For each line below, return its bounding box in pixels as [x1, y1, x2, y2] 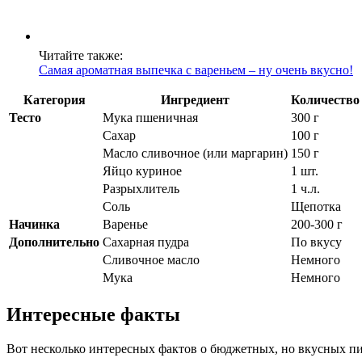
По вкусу [291, 235, 342, 250]
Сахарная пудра [103, 235, 189, 250]
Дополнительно [9, 235, 99, 250]
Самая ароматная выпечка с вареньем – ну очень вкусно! [39, 63, 353, 78]
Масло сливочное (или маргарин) [103, 146, 288, 161]
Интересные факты [6, 303, 180, 325]
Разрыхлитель [103, 182, 179, 196]
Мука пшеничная [103, 111, 198, 125]
